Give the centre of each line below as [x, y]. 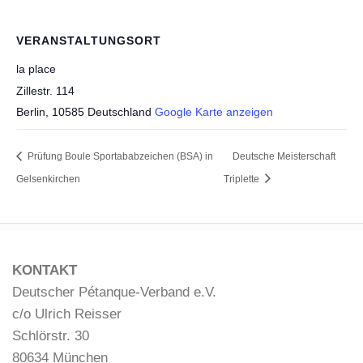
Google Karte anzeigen [214, 112]
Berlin [31, 112]
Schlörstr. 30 [51, 335]
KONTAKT [45, 270]
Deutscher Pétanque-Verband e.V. [114, 292]
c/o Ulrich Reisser [67, 314]
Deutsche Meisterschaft [284, 157]
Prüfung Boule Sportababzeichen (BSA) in [119, 157]
